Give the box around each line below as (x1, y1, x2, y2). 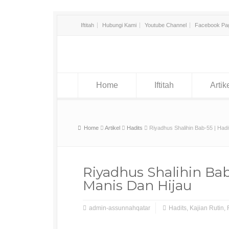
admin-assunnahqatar (89, 204, 150, 212)
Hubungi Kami (102, 22, 136, 28)
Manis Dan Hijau (83, 177, 192, 194)
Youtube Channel (145, 22, 187, 28)
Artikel (105, 125, 120, 131)
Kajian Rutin (190, 204, 224, 212)
